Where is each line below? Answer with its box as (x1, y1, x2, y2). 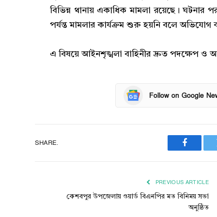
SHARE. (35, 138, 58, 147)
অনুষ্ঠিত (188, 204, 209, 212)
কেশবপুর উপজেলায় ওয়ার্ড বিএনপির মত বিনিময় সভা (66, 193, 209, 201)
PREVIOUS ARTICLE (154, 179, 209, 186)
